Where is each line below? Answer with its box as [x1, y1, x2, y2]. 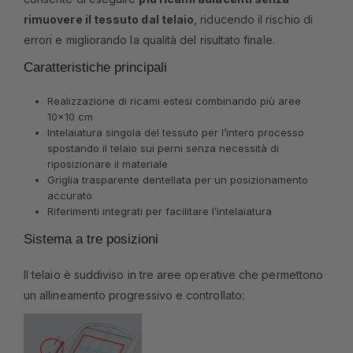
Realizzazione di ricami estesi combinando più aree [46, 94, 301, 107]
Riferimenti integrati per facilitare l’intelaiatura [46, 204, 272, 217]
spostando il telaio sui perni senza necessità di [46, 141, 279, 154]
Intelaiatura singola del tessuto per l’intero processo [46, 125, 304, 139]
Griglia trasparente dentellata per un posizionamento [46, 173, 308, 186]
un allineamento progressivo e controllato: [24, 288, 244, 303]
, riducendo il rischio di [194, 12, 313, 26]
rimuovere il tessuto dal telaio [24, 12, 195, 26]
